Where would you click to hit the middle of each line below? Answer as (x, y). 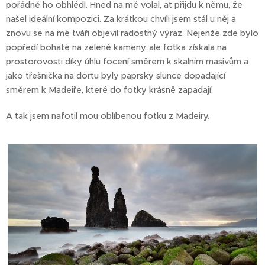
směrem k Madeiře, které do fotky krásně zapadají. (109, 90)
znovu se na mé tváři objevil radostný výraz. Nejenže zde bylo (132, 33)
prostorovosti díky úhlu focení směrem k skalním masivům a (127, 62)
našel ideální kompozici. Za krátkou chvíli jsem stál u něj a (121, 19)
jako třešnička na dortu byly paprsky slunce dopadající (116, 76)
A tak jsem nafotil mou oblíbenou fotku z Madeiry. (108, 116)
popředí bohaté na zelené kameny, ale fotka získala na (116, 48)
